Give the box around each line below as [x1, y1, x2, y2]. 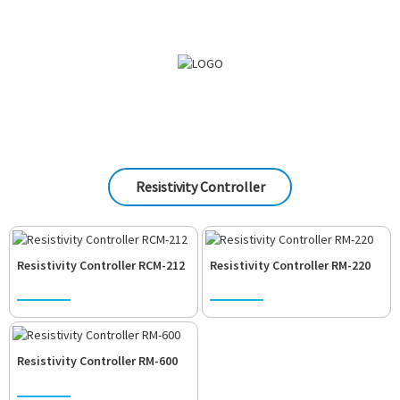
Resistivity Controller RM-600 [17, 353, 178, 370]
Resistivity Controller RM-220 [210, 256, 371, 273]
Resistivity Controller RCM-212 [17, 256, 185, 273]
